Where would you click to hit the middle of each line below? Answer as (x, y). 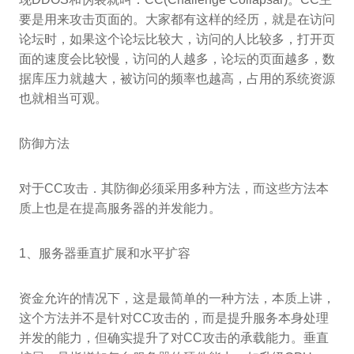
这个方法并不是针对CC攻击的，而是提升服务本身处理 (174, 318)
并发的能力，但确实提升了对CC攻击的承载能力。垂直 (174, 337)
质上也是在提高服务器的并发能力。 (120, 208)
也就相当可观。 (63, 98)
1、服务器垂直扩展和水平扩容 (105, 253)
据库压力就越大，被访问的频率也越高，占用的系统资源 (177, 78)
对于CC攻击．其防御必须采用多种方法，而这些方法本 (174, 188)
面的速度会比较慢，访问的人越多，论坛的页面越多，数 (177, 58)
